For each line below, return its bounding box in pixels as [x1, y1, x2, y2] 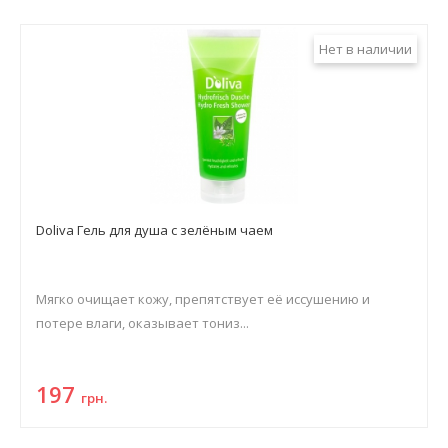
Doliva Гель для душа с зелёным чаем [36, 221, 273, 239]
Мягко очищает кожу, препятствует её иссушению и [36, 290, 370, 308]
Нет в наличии [319, 40, 412, 58]
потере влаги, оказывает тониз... [36, 314, 249, 332]
